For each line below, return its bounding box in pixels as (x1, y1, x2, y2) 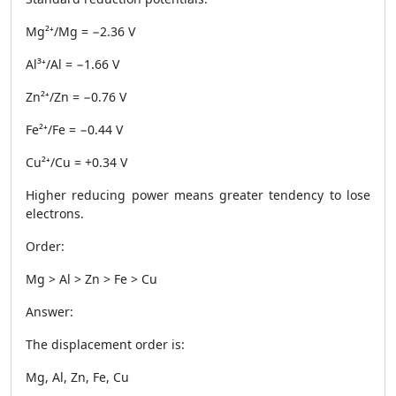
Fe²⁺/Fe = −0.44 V (26, 121, 123, 138)
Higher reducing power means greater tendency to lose (26, 187, 370, 203)
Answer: (26, 303, 73, 320)
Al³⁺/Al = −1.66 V (26, 56, 119, 72)
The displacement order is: (26, 336, 185, 353)
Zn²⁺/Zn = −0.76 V (26, 88, 126, 105)
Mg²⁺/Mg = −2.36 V (26, 23, 135, 40)
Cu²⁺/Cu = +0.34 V (26, 154, 127, 171)
